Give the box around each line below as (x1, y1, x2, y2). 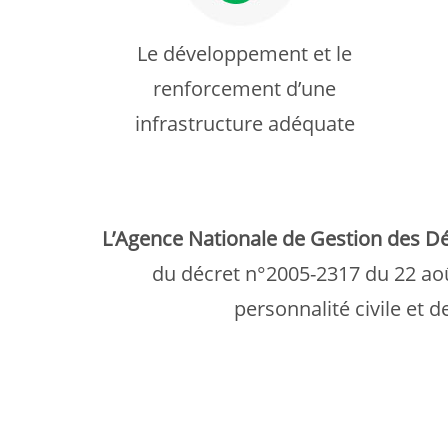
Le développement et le (137, 40, 352, 67)
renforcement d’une (153, 75, 336, 102)
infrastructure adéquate (134, 110, 355, 137)
